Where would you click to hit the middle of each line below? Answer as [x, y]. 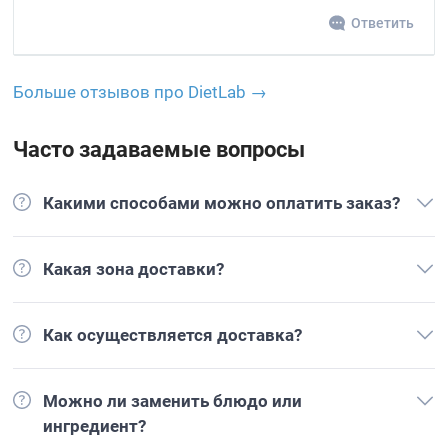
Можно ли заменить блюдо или [173, 401]
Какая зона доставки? [134, 269]
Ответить [382, 23]
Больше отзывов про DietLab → [140, 92]
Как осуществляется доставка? [173, 335]
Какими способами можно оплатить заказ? [222, 203]
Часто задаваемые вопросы [159, 149]
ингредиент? [95, 426]
